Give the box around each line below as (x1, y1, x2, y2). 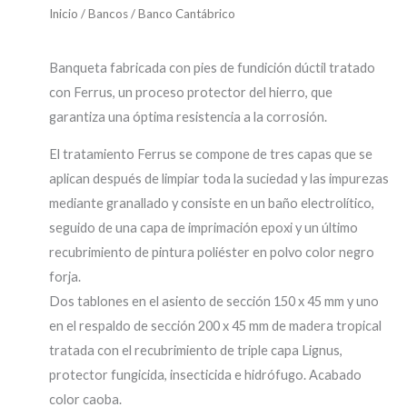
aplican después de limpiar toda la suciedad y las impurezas (49, 171, 389, 187)
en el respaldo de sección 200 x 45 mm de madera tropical (49, 318, 382, 334)
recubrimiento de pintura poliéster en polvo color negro (49, 244, 374, 261)
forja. (49, 269, 81, 285)
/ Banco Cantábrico (128, 6, 235, 22)
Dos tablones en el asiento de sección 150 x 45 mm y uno (49, 293, 379, 310)
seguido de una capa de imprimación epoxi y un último (49, 220, 358, 236)
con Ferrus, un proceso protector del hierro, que (49, 84, 333, 100)
